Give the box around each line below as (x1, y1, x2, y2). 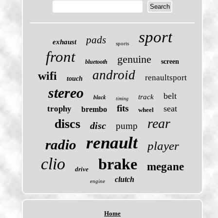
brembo (81, 105, 108, 114)
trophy (47, 104, 72, 114)
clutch (115, 175, 135, 184)
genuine (117, 53, 151, 66)
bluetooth (85, 58, 108, 66)
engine (90, 178, 106, 184)
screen (161, 58, 179, 66)
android (92, 68, 135, 83)
